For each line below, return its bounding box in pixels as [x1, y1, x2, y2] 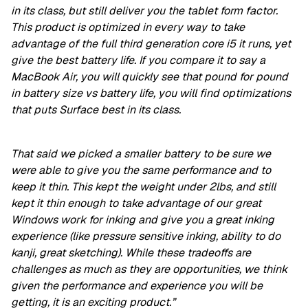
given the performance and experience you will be [11, 278, 263, 294]
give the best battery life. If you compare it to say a [11, 53, 265, 68]
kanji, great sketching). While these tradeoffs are [11, 245, 251, 261]
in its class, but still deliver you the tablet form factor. [11, 3, 278, 19]
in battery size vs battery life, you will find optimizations [11, 86, 291, 101]
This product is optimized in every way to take [11, 20, 245, 35]
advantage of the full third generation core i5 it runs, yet [11, 36, 291, 52]
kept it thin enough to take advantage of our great [11, 196, 261, 211]
